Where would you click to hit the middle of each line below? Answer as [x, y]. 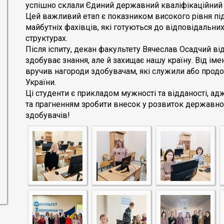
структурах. [47, 38]
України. [42, 82]
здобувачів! [49, 115]
